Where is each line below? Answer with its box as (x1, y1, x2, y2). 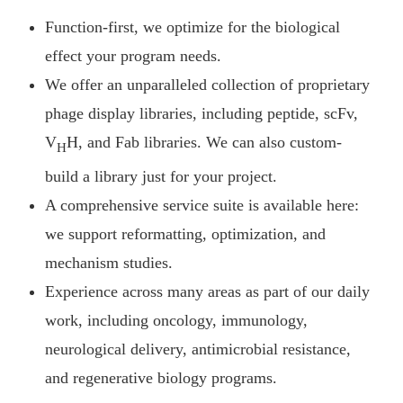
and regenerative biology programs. (45, 368, 278, 387)
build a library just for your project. (45, 166, 278, 185)
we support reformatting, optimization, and (45, 224, 327, 243)
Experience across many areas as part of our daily (45, 282, 371, 300)
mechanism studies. (45, 253, 174, 272)
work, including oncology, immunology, (45, 310, 309, 329)
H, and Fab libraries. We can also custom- (67, 132, 343, 151)
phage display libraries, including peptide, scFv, (45, 103, 359, 122)
